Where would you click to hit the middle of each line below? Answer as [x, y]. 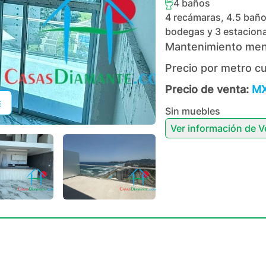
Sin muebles [192, 111]
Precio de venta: [207, 89]
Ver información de [214, 128]
